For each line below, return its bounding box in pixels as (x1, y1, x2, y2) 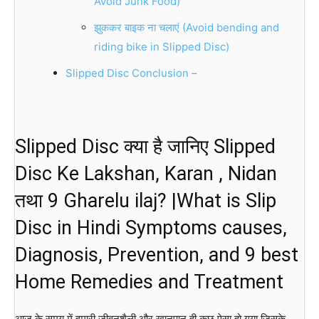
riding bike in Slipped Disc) (94, 39, 229, 53)
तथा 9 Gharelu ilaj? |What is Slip (15, 189, 276, 212)
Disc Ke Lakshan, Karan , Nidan (15, 162, 277, 185)
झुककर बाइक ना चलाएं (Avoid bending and (94, 20, 279, 34)
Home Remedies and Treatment (15, 270, 283, 293)
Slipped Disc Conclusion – (65, 66, 197, 80)
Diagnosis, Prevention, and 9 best (15, 243, 298, 266)
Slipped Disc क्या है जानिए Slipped (15, 135, 276, 158)
